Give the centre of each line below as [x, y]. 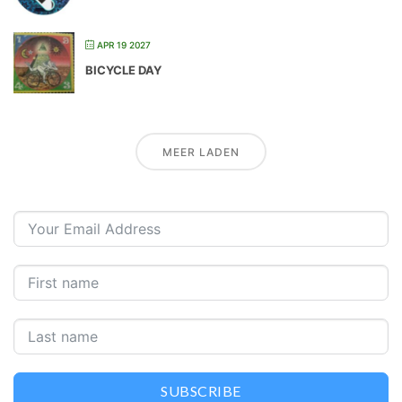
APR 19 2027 [124, 44]
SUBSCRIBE [201, 391]
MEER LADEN [201, 152]
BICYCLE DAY [123, 70]
